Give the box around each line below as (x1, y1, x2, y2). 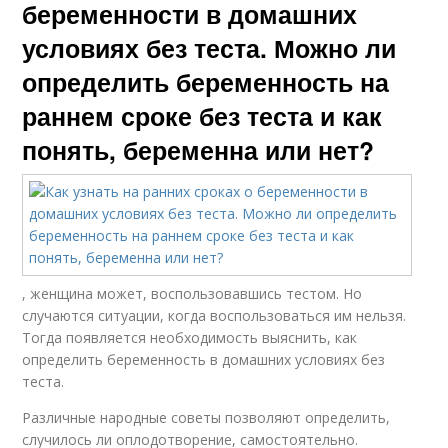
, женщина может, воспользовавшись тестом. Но (22, 283, 363, 303)
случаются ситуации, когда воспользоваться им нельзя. (22, 305, 407, 325)
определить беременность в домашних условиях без (22, 349, 386, 369)
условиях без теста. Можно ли (22, 29, 397, 66)
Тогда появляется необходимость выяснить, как (22, 327, 358, 347)
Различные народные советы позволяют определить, (22, 407, 391, 427)
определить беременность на (22, 63, 390, 100)
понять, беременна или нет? (22, 131, 375, 168)
